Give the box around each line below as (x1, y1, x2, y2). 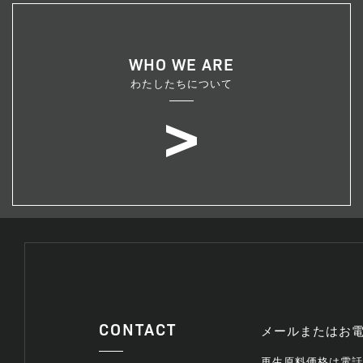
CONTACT (99, 318, 177, 340)
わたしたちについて (130, 78, 233, 90)
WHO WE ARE (128, 53, 234, 75)
